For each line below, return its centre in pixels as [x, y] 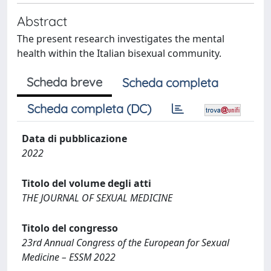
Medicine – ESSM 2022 [69, 257]
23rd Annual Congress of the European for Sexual [126, 243]
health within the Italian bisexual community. [119, 53]
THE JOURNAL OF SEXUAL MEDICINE [97, 198]
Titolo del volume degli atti [87, 183]
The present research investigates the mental [121, 39]
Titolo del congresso [70, 228]
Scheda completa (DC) [89, 109]
